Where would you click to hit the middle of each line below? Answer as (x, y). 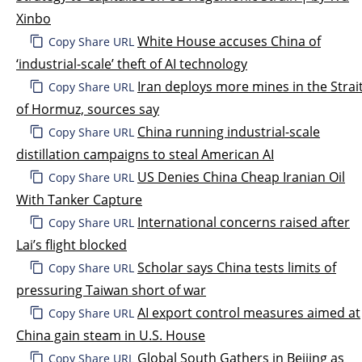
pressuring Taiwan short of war (111, 290)
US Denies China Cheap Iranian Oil (241, 177)
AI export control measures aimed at (249, 312)
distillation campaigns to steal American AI (145, 154)
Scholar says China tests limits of (237, 267)
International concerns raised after (244, 222)
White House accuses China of (229, 41)
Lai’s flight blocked (72, 244)
